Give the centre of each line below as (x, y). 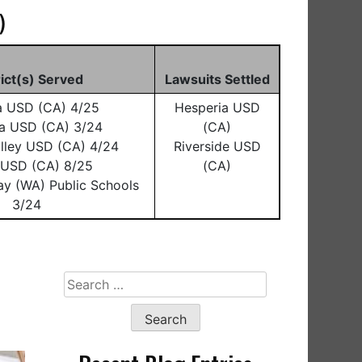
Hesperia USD (217, 107)
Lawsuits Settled (217, 79)
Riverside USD (217, 146)
